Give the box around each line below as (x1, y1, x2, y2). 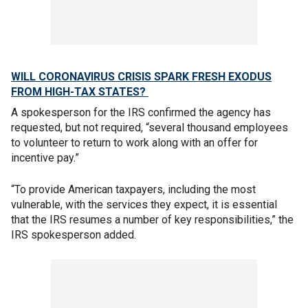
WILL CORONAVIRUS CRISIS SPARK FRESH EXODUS (11, 70, 272, 83)
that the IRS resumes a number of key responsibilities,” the (11, 213, 294, 226)
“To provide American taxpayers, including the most (11, 183, 256, 196)
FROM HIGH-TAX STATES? (11, 85, 148, 98)
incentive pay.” (11, 151, 79, 164)
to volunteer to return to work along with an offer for (11, 136, 258, 149)
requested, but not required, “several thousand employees (11, 121, 288, 134)
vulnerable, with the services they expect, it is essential (11, 198, 277, 211)
